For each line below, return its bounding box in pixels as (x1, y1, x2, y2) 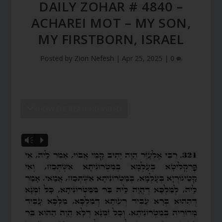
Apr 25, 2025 (121, 53, 163, 63)
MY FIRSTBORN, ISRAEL (38, 30, 184, 48)
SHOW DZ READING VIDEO (34, 104, 122, 113)
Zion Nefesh (74, 53, 114, 63)
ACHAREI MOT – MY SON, (31, 13, 191, 32)
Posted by (40, 53, 74, 63)
